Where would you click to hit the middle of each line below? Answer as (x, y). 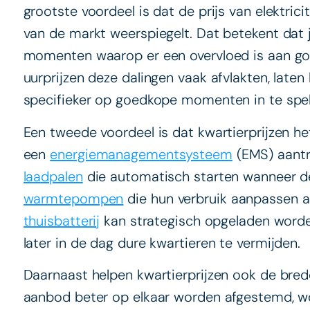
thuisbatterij (62, 220)
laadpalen (53, 176)
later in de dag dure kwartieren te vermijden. (162, 243)
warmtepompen (73, 198)
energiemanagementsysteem (141, 154)
